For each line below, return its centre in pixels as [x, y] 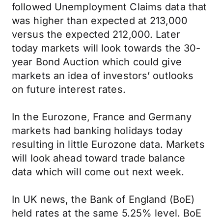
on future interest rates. [69, 89]
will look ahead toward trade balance [99, 158]
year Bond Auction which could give [97, 62]
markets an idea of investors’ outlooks [103, 76]
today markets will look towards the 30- [106, 48]
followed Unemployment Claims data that [110, 7]
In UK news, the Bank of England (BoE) [103, 199]
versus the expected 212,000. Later [96, 34]
